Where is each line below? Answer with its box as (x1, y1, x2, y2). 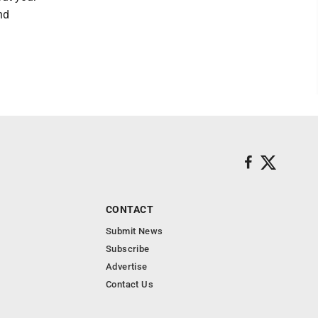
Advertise (106, 261, 148, 272)
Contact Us (106, 279, 153, 290)
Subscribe (106, 243, 150, 254)
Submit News (106, 226, 163, 236)
